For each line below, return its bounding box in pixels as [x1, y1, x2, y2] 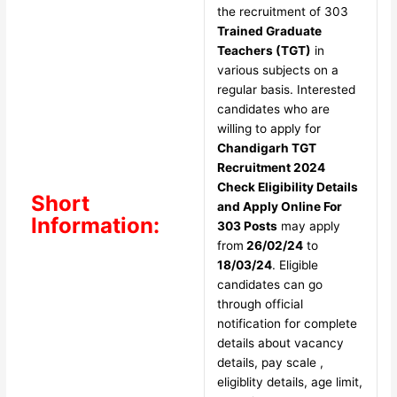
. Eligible [271, 258, 318, 273]
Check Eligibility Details [216, 180, 358, 195]
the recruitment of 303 [216, 4, 348, 19]
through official [216, 297, 303, 312]
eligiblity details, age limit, [216, 375, 362, 390]
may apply [276, 219, 340, 234]
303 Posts [216, 219, 277, 234]
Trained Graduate [216, 24, 322, 39]
